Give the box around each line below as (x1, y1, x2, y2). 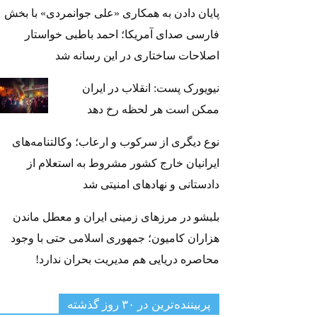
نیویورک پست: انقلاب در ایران (82, 82, 219, 95)
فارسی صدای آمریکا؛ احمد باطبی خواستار (25, 28, 219, 41)
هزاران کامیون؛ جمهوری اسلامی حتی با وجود (11, 232, 219, 245)
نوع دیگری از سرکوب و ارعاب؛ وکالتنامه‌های (12, 136, 219, 149)
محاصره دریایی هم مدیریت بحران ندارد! (35, 253, 219, 266)
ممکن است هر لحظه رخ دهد (87, 103, 219, 116)
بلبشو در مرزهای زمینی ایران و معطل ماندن (13, 211, 219, 224)
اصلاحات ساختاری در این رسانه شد (55, 50, 219, 62)
